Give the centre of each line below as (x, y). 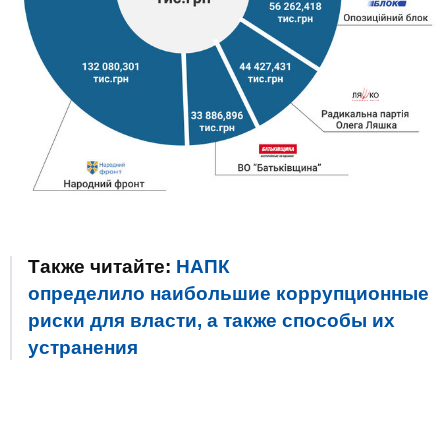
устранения (83, 347)
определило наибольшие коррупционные (228, 293)
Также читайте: (102, 266)
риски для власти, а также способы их (211, 320)
